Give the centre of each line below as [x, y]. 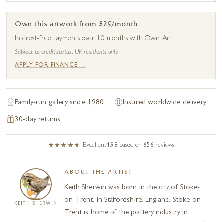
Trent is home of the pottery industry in [126, 213]
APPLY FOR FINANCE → [51, 66]
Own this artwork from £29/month [76, 25]
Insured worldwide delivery [165, 103]
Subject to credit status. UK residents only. [67, 52]
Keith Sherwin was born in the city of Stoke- [132, 188]
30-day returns [38, 120]
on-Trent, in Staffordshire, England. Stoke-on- [134, 200]
